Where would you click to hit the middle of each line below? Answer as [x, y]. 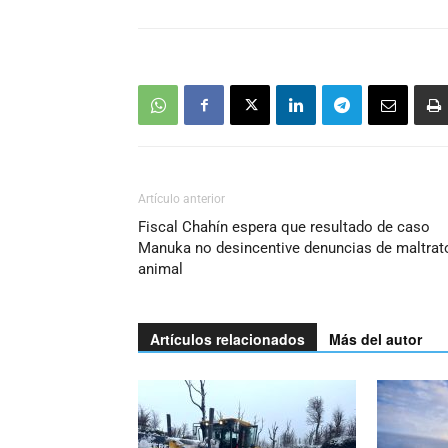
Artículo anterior [181, 199]
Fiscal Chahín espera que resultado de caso [284, 227]
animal [160, 269]
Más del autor [375, 339]
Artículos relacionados [227, 339]
